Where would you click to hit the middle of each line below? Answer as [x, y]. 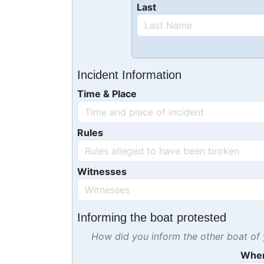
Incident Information [129, 75]
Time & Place [107, 94]
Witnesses [102, 171]
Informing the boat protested [152, 217]
